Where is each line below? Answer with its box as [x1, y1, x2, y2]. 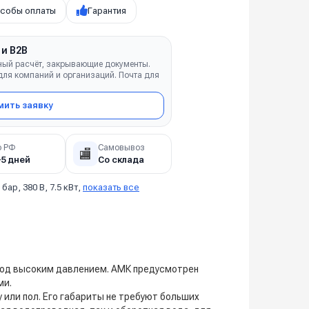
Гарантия [88, 5, 126, 16]
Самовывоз [97, 142, 145, 152]
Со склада [97, 154, 144, 165]
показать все [83, 182, 139, 192]
